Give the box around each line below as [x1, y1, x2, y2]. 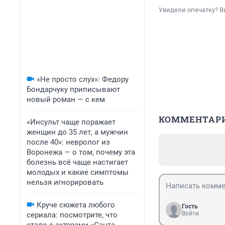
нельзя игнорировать [27, 178, 103, 187]
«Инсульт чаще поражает [27, 118, 116, 127]
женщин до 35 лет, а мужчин [27, 128, 128, 137]
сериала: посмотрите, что [27, 210, 118, 219]
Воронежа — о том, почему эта [27, 148, 135, 157]
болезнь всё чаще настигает [27, 158, 128, 167]
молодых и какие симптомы [27, 168, 129, 177]
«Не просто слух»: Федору [37, 75, 129, 84]
